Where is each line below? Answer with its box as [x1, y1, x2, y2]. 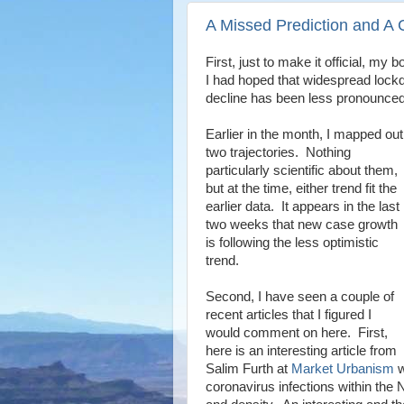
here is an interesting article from [206, 343, 397, 358]
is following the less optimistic [206, 234, 379, 250]
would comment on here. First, [206, 325, 388, 340]
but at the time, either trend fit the [206, 180, 397, 196]
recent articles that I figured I [206, 307, 372, 322]
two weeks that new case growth [206, 216, 398, 232]
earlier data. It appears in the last [206, 198, 399, 214]
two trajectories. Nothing [206, 144, 351, 160]
